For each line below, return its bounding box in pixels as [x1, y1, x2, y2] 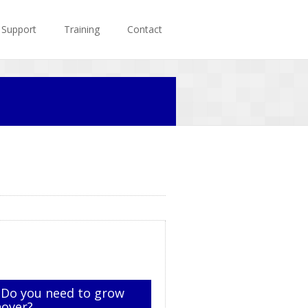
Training [64, 23, 100, 36]
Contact [127, 23, 162, 36]
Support [1, 23, 36, 36]
